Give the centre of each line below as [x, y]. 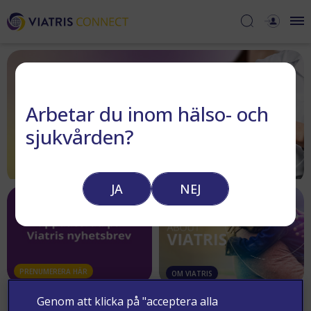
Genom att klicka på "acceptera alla [128, 301]
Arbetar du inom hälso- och [148, 114]
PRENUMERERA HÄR [53, 272]
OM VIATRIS [192, 273]
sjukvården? [80, 136]
